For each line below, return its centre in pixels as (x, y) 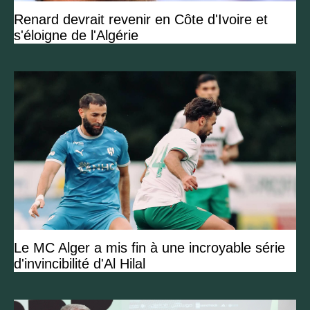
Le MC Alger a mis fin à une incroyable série (149, 248)
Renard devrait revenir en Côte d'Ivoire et (141, 20)
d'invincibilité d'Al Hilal (80, 264)
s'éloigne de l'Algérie (76, 36)
